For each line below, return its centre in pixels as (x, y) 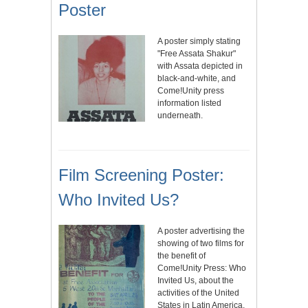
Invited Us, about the (196, 281)
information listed (189, 103)
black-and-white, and (197, 79)
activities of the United (198, 293)
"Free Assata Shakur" (197, 54)
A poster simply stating (199, 42)
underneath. (180, 116)
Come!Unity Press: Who (202, 268)
